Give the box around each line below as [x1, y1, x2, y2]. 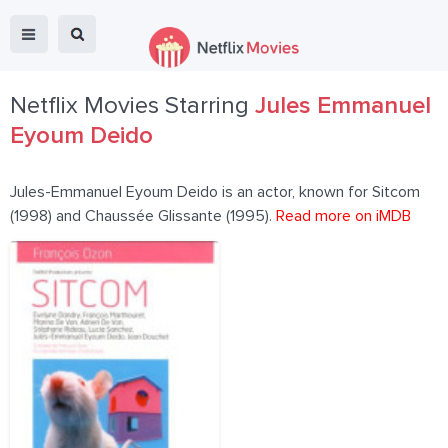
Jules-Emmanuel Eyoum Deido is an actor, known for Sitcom [10, 184, 420, 200]
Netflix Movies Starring [10, 94, 255, 118]
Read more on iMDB [276, 208, 411, 224]
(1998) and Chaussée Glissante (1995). [10, 208, 276, 224]
